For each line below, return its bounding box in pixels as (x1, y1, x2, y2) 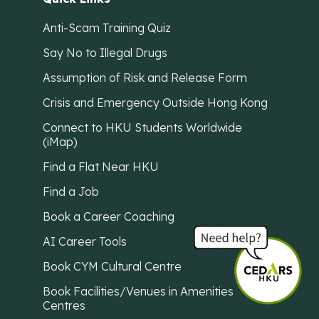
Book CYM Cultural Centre (43, 259, 182, 274)
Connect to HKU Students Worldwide (43, 120, 242, 135)
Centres (43, 298, 85, 313)
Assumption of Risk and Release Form (43, 70, 247, 85)
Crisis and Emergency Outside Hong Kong (43, 95, 268, 110)
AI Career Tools (43, 234, 127, 249)
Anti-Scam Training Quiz (43, 21, 171, 36)
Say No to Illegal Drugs (43, 46, 167, 61)
